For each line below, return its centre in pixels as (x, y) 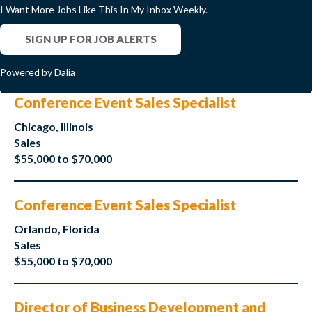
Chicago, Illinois (54, 127)
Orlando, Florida (57, 229)
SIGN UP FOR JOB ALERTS (91, 39)
